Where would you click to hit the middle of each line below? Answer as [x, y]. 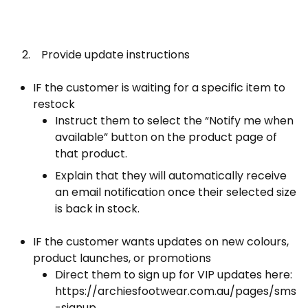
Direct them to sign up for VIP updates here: [174, 275]
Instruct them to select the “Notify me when [174, 121]
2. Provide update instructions [100, 55]
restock [54, 104]
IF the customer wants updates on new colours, [161, 242]
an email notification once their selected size [176, 192]
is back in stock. [97, 209]
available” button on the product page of [166, 137]
